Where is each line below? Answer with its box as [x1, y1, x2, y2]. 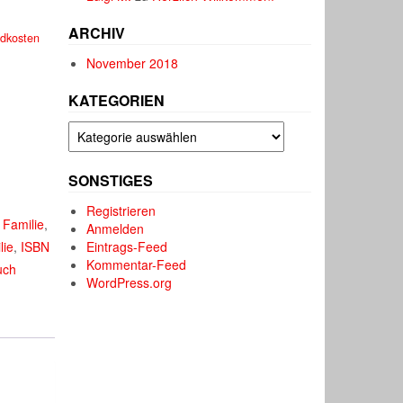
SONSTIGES [68, 170, 153, 191]
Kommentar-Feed [86, 255, 186, 273]
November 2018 [86, 54, 178, 72]
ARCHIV [68, 22, 125, 43]
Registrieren [86, 201, 156, 219]
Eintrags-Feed [86, 237, 167, 255]
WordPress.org [86, 273, 172, 291]
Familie [2, 215, 44, 233]
